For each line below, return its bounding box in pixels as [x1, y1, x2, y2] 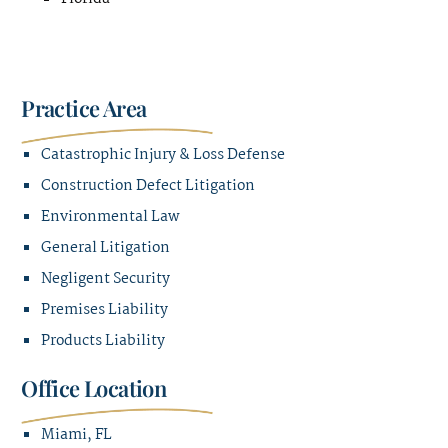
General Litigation [41, 236, 171, 261]
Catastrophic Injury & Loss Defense [41, 143, 286, 168]
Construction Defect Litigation [41, 174, 256, 199]
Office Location [21, 373, 167, 404]
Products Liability [41, 329, 166, 354]
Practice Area [21, 93, 147, 124]
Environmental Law [41, 205, 181, 230]
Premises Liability [41, 298, 169, 323]
